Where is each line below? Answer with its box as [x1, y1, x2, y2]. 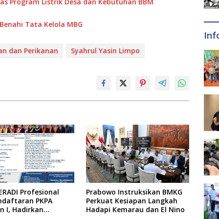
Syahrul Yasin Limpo [71, 46, 140, 56]
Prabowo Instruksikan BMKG [86, 187, 182, 197]
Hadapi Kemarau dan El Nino [86, 205, 185, 215]
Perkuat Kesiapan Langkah [86, 196, 177, 206]
